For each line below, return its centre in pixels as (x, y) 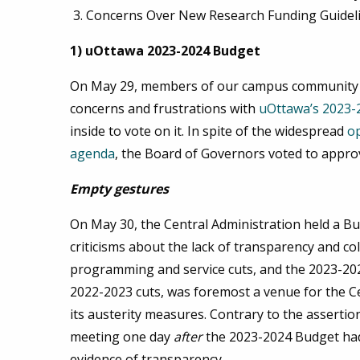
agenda (92, 154)
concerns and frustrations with (164, 109)
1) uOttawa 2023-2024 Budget (165, 51)
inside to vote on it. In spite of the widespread (209, 131)
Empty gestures (121, 189)
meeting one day (122, 337)
